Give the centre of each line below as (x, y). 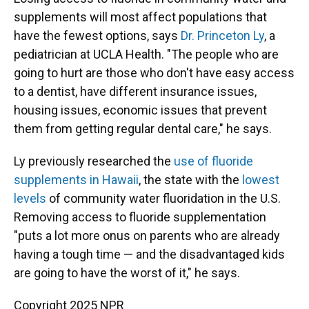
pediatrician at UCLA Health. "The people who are (146, 54)
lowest (261, 180)
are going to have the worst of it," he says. (127, 273)
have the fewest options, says (97, 36)
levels (30, 198)
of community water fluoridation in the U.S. (163, 198)
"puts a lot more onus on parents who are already (147, 236)
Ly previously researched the (94, 161)
